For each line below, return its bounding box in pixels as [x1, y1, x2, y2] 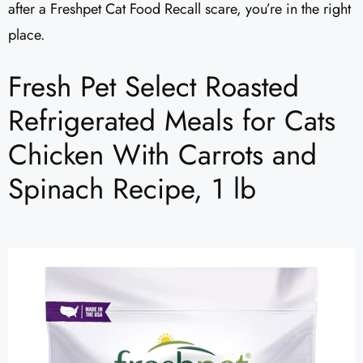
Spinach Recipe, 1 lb [8, 169, 256, 210]
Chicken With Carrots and [8, 135, 317, 176]
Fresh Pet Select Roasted [8, 66, 299, 108]
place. [8, 24, 45, 46]
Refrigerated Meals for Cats [8, 100, 335, 142]
